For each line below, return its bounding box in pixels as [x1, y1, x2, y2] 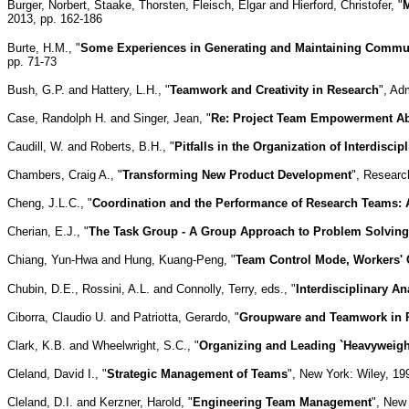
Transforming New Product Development [122, 167, 351, 182]
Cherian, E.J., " [7, 224, 89, 238]
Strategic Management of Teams [107, 366, 288, 381]
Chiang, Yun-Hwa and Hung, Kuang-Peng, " [7, 252, 236, 267]
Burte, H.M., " [7, 40, 80, 55]
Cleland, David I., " [7, 366, 107, 381]
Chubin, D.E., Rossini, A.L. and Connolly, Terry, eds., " [7, 281, 296, 296]
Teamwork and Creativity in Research [170, 82, 379, 97]
